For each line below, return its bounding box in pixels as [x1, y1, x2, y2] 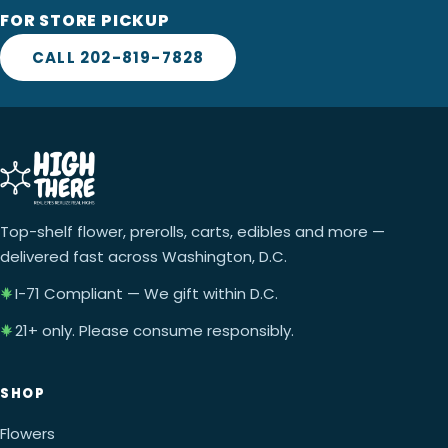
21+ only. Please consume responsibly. [15, 320, 294, 342]
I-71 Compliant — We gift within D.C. [15, 283, 278, 305]
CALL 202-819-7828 [32, 47, 205, 69]
